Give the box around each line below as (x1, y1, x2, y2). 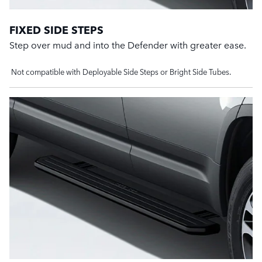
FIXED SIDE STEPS (9, 22, 104, 38)
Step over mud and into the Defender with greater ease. (9, 38, 246, 51)
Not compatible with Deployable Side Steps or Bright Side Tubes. (9, 66, 231, 78)
